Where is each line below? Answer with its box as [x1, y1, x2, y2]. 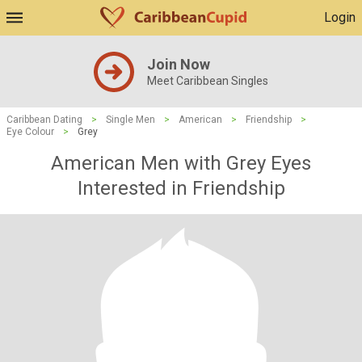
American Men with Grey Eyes [51, 152, 311, 175]
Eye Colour [6, 126, 54, 137]
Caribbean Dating [6, 114, 82, 125]
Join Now [147, 56, 210, 73]
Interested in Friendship [77, 177, 285, 200]
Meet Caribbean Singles [147, 74, 268, 87]
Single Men [106, 114, 155, 125]
